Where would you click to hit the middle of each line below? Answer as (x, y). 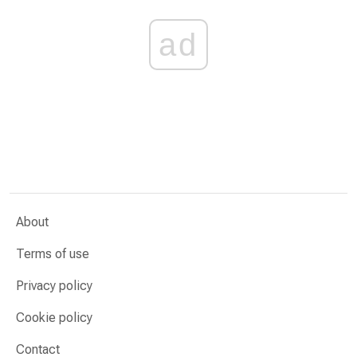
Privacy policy (54, 286)
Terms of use (53, 254)
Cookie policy (54, 318)
